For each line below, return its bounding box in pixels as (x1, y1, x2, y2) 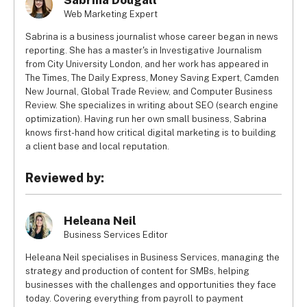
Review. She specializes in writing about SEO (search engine (25, 100, 278, 110)
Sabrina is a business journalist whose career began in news (25, 32, 278, 42)
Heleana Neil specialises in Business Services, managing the (25, 252, 280, 262)
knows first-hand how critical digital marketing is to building (25, 127, 276, 138)
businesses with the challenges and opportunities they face (25, 280, 276, 290)
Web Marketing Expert (64, 9, 158, 19)
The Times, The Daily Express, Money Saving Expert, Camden (25, 73, 279, 83)
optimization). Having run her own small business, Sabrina (25, 114, 267, 124)
